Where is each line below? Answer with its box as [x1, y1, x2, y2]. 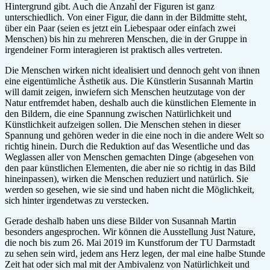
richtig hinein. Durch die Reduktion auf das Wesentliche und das [5, 140, 250, 151]
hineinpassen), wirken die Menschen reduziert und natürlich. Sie [5, 173, 248, 184]
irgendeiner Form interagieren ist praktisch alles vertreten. [5, 44, 222, 55]
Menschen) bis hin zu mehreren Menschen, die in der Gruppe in [5, 33, 247, 44]
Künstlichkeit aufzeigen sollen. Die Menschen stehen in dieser [5, 119, 240, 130]
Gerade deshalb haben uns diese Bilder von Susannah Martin [5, 215, 236, 226]
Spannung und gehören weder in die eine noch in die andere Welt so [5, 130, 264, 140]
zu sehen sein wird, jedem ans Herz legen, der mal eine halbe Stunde [5, 248, 265, 259]
